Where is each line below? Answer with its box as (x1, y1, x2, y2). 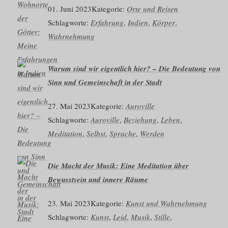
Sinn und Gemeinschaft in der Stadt (48, 77, 162, 88)
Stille (154, 211, 170, 222)
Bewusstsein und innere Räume (48, 174, 149, 185)
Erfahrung (91, 17, 124, 28)
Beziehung (124, 115, 157, 125)
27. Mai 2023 (48, 101, 91, 111)
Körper (152, 17, 176, 28)
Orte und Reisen (127, 4, 179, 14)
